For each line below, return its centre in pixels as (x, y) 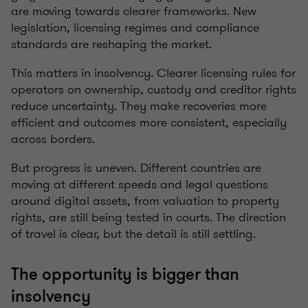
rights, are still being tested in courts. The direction (148, 218)
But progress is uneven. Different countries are (136, 168)
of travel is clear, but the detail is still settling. (133, 234)
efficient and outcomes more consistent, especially (149, 123)
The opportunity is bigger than (125, 275)
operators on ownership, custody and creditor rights (154, 90)
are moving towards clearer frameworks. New (134, 11)
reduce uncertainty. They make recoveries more (139, 106)
